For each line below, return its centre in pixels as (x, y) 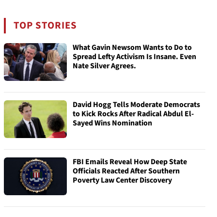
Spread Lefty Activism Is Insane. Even (134, 57)
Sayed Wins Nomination (112, 123)
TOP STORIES (46, 25)
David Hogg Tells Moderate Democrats (136, 105)
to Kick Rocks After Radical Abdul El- (133, 114)
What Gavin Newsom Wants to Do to (132, 47)
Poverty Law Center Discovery (122, 180)
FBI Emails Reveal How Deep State (130, 162)
